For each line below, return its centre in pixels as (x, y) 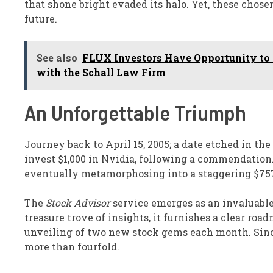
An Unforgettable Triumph (135, 112)
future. (41, 19)
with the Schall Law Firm (101, 72)
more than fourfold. (72, 246)
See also (57, 58)
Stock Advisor (78, 203)
